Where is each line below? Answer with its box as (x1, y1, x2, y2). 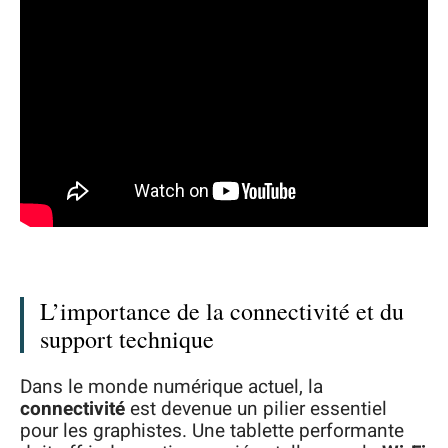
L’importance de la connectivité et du (40, 295, 404, 328)
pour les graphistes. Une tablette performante (20, 416, 404, 445)
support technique (40, 323, 214, 356)
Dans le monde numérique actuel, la (20, 372, 323, 401)
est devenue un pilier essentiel (125, 394, 387, 423)
